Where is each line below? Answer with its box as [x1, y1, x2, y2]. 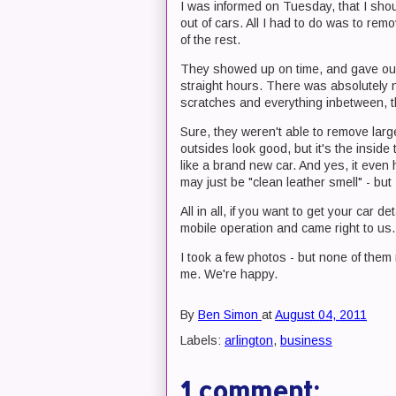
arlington [225, 333, 273, 347]
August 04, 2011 [275, 308, 367, 323]
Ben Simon [198, 308, 258, 323]
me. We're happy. [180, 267, 278, 281]
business [280, 333, 332, 347]
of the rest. [180, 33, 240, 47]
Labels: [180, 333, 225, 347]
